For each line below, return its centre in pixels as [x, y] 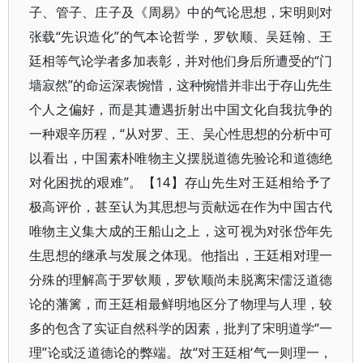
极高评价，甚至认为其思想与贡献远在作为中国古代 [181, 207]
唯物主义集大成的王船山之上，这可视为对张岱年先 [181, 231]
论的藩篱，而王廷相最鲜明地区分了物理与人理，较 [181, 304]
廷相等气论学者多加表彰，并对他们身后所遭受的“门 [181, 61]
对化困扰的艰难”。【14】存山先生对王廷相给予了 [181, 182]
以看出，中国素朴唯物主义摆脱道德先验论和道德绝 [181, 158]
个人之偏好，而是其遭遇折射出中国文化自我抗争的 [181, 109]
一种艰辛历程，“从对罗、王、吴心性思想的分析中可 [181, 134]
